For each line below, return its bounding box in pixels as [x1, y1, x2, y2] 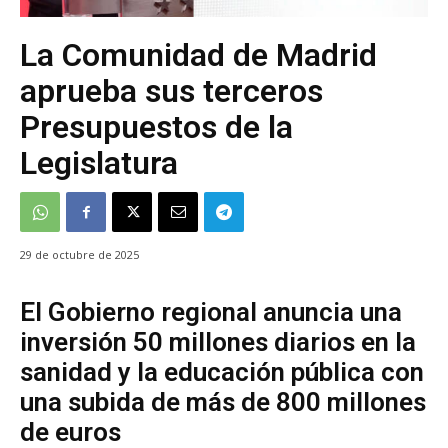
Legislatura [20, 144, 178, 183]
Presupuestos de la [20, 108, 293, 147]
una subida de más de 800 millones [20, 387, 426, 418]
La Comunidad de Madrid [20, 36, 377, 75]
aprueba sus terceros [20, 72, 323, 111]
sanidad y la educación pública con [20, 357, 424, 388]
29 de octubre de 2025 [20, 247, 139, 263]
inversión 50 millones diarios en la [20, 327, 416, 358]
